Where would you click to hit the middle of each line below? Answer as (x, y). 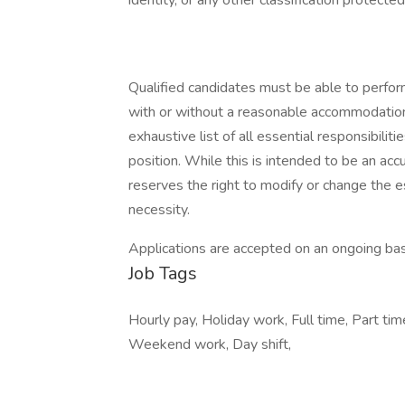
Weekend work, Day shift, (210, 344)
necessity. (161, 210)
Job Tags (163, 273)
